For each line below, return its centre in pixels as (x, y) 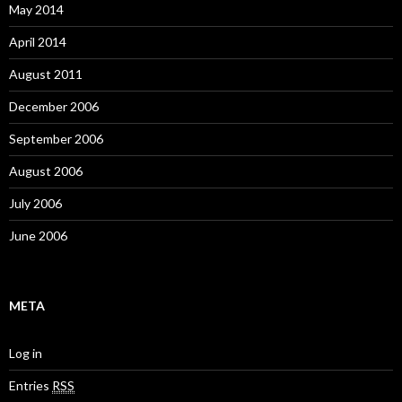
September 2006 (56, 139)
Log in (26, 353)
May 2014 (36, 9)
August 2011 (46, 74)
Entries (31, 385)
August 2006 (46, 171)
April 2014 (38, 42)
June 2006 (38, 236)
